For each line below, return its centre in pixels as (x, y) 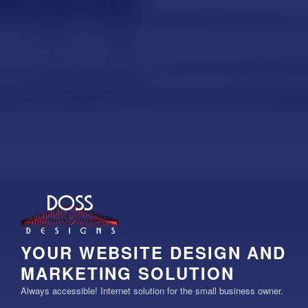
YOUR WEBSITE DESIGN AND (154, 252)
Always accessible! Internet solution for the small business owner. (152, 290)
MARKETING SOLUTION (128, 273)
